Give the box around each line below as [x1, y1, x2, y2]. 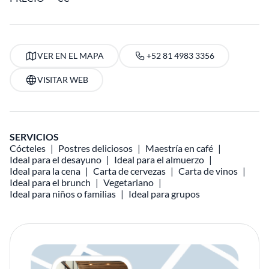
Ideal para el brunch [10, 177, 91, 188]
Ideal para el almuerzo [114, 154, 204, 165]
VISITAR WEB [37, 74, 88, 85]
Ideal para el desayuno [10, 154, 101, 165]
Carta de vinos [178, 165, 238, 177]
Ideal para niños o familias [10, 188, 116, 199]
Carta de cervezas [93, 165, 166, 177]
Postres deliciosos [58, 142, 133, 154]
